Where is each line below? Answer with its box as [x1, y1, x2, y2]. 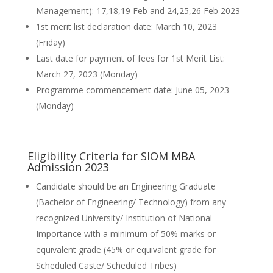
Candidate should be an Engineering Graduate [35, 180, 216, 193]
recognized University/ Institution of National [35, 212, 212, 224]
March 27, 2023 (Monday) [35, 68, 138, 80]
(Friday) [35, 37, 65, 49]
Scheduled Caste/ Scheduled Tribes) [35, 260, 177, 272]
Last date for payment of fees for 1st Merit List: [35, 52, 225, 65]
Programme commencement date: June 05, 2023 [35, 84, 229, 96]
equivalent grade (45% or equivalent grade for [35, 244, 216, 256]
